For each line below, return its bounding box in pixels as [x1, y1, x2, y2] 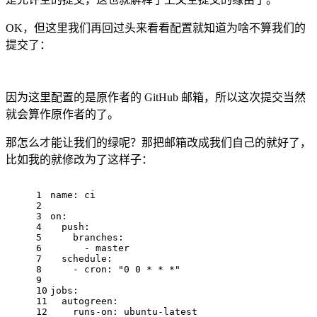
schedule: [50, 253, 113, 265]
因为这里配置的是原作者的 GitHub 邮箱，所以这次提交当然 [6, 91, 306, 104]
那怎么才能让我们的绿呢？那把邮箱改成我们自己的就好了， [6, 137, 311, 149]
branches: [50, 232, 124, 243]
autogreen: [50, 296, 118, 307]
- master [50, 243, 129, 254]
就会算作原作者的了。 [6, 108, 119, 121]
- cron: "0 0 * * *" [50, 264, 180, 275]
